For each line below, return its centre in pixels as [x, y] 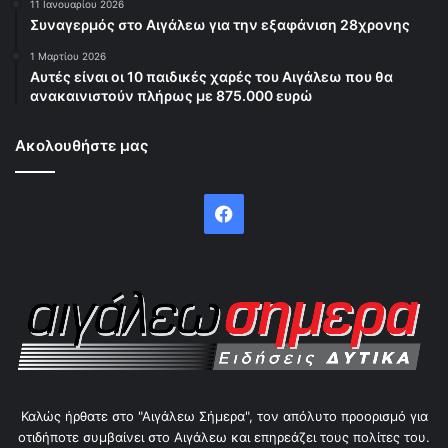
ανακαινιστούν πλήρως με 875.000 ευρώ [171, 96]
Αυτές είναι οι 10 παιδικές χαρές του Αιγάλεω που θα [211, 77]
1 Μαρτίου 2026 [68, 56]
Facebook [274, 213]
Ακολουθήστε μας [81, 146]
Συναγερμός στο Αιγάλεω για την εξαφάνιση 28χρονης [220, 25]
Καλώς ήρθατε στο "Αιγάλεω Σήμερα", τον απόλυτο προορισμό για [224, 416]
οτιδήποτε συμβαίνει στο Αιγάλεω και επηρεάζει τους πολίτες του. [224, 437]
